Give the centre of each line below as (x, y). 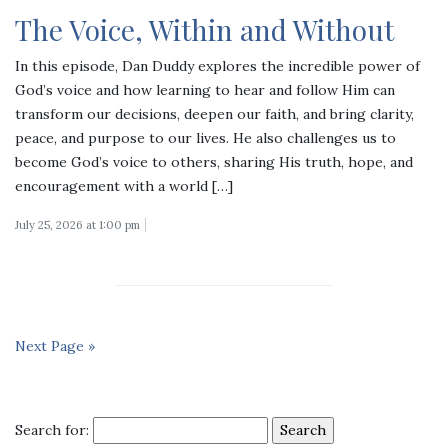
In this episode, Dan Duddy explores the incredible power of (217, 65)
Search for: (52, 429)
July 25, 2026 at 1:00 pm (77, 224)
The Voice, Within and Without (204, 29)
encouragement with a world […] (124, 185)
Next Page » (55, 345)
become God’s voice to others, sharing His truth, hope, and (214, 161)
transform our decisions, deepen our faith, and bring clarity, (214, 113)
